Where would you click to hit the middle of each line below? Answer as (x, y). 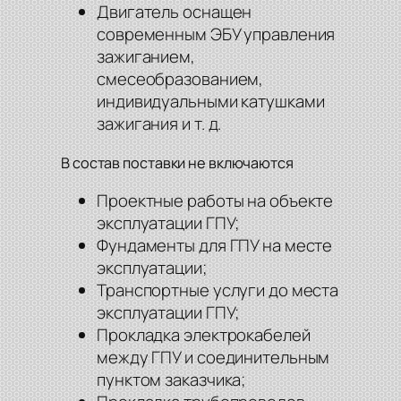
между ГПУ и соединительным (213, 358)
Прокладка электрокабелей (204, 335)
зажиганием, (146, 57)
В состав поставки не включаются (177, 162)
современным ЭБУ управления (216, 34)
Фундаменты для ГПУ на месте (215, 246)
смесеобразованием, (180, 79)
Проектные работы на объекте (215, 201)
